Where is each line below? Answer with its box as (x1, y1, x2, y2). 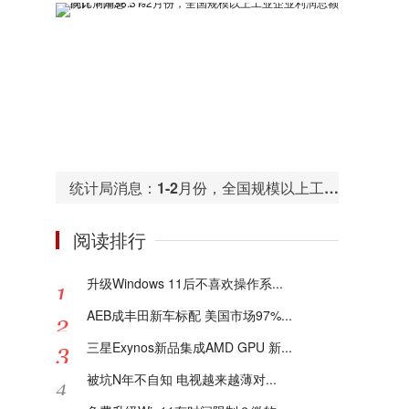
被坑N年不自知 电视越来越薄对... (87, 370, 277, 388)
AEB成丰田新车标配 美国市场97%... (87, 306, 292, 324)
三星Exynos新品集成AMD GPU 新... (87, 338, 292, 356)
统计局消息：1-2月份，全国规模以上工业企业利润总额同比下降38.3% (324, 177, 339, 198)
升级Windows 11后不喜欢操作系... (87, 274, 283, 292)
